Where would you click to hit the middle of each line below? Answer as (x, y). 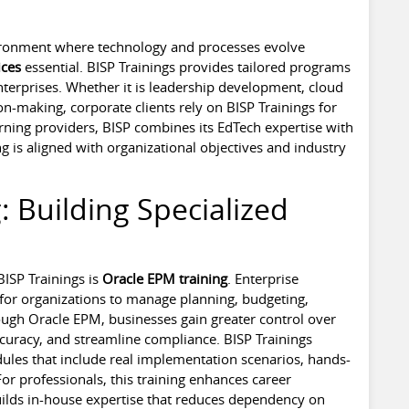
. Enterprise (262, 278)
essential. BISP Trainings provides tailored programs (185, 66)
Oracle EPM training (164, 278)
